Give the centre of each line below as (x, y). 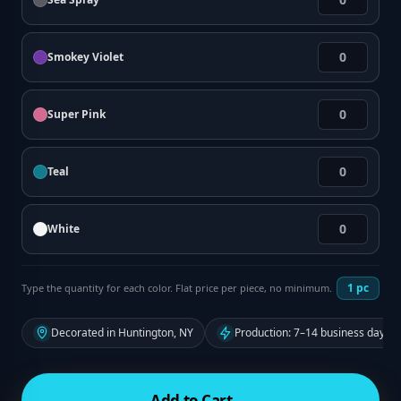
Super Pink (77, 114)
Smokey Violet (85, 57)
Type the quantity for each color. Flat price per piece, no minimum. (177, 288)
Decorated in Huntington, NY (122, 333)
